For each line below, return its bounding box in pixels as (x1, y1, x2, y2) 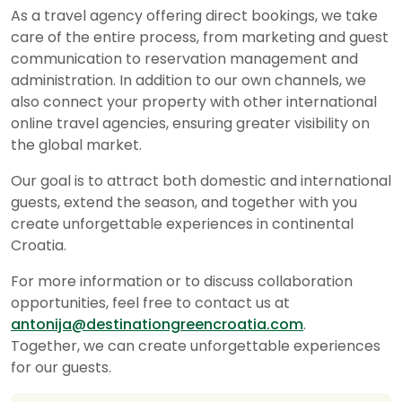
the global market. (11, 135, 145, 156)
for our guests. (11, 357, 115, 379)
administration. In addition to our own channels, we (11, 70, 366, 92)
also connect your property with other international (11, 92, 377, 113)
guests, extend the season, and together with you (11, 192, 357, 214)
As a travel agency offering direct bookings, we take (11, 5, 378, 27)
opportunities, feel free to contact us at (11, 293, 290, 314)
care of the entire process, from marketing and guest (11, 27, 389, 48)
